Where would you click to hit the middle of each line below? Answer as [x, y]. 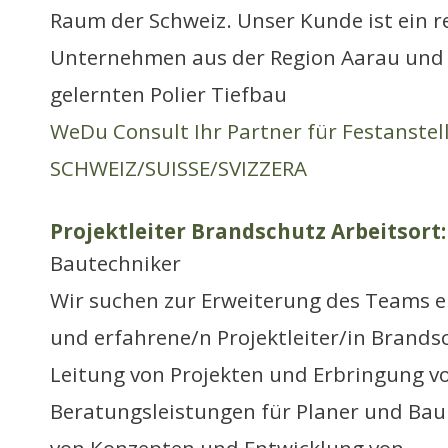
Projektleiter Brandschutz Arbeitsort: [248, 231]
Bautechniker [115, 263]
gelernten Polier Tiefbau [168, 94]
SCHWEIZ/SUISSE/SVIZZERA [178, 168]
